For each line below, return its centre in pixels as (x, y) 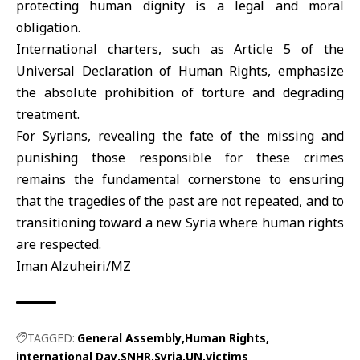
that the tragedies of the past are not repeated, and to (180, 200)
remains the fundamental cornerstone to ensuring (180, 179)
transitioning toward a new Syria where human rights (180, 222)
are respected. (59, 244)
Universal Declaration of (97, 70)
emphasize (308, 70)
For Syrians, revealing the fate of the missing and (180, 135)
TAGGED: (51, 337)
